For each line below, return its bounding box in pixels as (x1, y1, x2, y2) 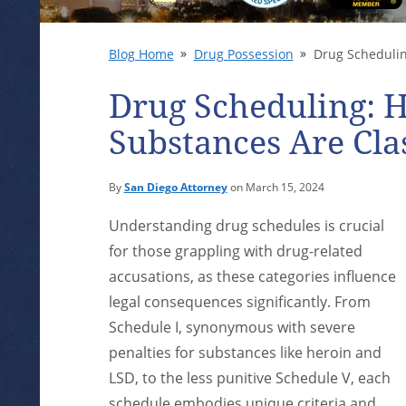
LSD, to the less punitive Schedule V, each (108, 368, 391, 388)
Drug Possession (193, 45, 294, 63)
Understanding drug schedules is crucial (108, 216, 384, 236)
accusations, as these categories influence (108, 266, 396, 286)
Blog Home (108, 45, 174, 63)
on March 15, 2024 (227, 179, 324, 195)
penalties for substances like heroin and (108, 343, 382, 362)
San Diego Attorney (123, 179, 227, 195)
